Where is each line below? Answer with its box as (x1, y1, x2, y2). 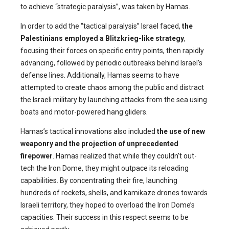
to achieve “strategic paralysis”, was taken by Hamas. (20, 3, 190, 11)
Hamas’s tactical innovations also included (20, 127, 157, 136)
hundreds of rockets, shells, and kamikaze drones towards (20, 189, 208, 197)
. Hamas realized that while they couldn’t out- (53, 152, 197, 161)
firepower (20, 152, 53, 161)
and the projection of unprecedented (55, 140, 178, 148)
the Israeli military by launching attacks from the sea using (20, 96, 207, 104)
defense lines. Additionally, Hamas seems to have (20, 71, 179, 80)
